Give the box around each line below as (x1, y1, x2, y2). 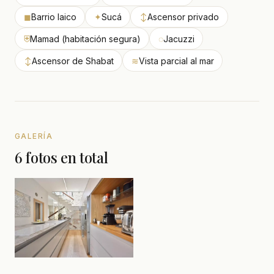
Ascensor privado (147, 11, 219, 22)
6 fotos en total (15, 147, 108, 167)
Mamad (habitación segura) (29, 33, 141, 44)
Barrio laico (31, 11, 76, 22)
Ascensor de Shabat (31, 55, 114, 66)
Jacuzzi (163, 33, 194, 44)
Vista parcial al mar (138, 55, 214, 66)
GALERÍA (15, 131, 53, 141)
